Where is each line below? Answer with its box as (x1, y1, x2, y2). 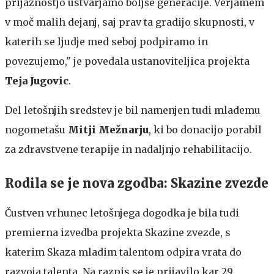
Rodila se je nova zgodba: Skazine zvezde (5, 175, 268, 191)
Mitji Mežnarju (68, 123, 149, 136)
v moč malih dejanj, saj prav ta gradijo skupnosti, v (5, 15, 254, 28)
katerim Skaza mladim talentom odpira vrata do (5, 245, 242, 258)
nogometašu (5, 123, 68, 136)
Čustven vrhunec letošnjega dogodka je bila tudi (5, 206, 239, 219)
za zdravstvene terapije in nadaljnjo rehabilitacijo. (5, 143, 252, 155)
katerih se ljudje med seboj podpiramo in (5, 35, 208, 48)
